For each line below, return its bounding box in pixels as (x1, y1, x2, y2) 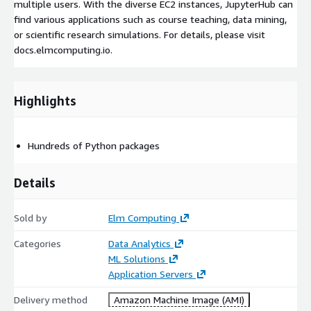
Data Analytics (108, 237, 171, 249)
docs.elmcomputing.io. (14, 43, 112, 56)
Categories (14, 237, 61, 249)
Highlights (14, 92, 76, 108)
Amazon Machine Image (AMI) (113, 293, 244, 305)
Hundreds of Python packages (28, 139, 160, 151)
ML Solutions (108, 252, 165, 264)
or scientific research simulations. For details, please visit (14, 28, 265, 40)
